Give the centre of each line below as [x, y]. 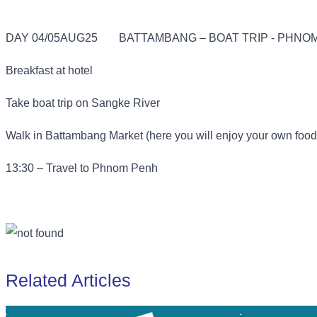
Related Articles [68, 281]
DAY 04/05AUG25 [52, 38]
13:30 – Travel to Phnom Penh [82, 168]
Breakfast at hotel [49, 71]
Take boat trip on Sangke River [83, 103]
